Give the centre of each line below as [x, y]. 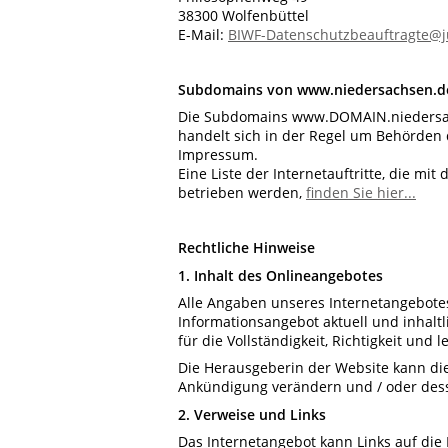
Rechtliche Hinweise [246, 248]
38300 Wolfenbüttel [243, 16]
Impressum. [218, 155]
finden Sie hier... [361, 193]
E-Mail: [203, 35]
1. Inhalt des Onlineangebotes [280, 275]
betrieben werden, [242, 193]
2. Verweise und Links [252, 414]
